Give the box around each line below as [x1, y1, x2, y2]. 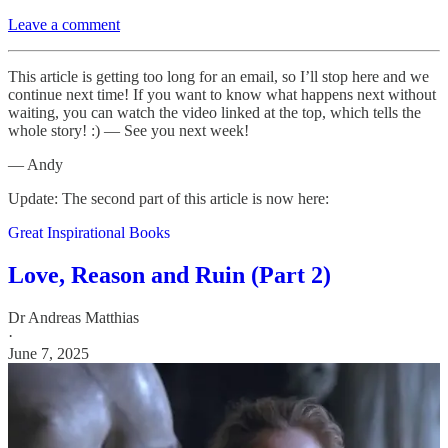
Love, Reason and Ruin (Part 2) [8, 262, 331, 289]
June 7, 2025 [8, 345, 89, 363]
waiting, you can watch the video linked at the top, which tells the [8, 104, 421, 122]
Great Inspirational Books [8, 224, 170, 242]
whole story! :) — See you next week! [8, 122, 249, 140]
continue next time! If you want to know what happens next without [8, 86, 436, 104]
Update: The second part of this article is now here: [8, 190, 329, 208]
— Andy [8, 156, 63, 174]
